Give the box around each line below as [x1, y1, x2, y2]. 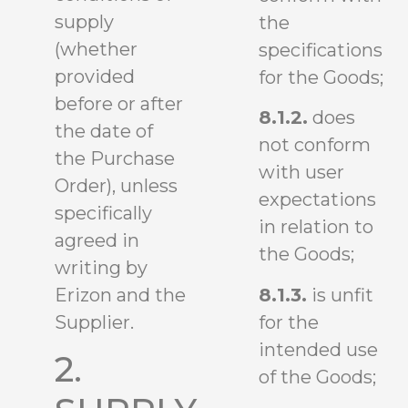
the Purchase [55, 147, 175, 169]
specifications [259, 38, 382, 61]
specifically [55, 201, 152, 224]
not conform [259, 134, 371, 157]
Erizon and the [55, 283, 186, 306]
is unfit [307, 283, 373, 306]
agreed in [55, 229, 139, 251]
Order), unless [55, 174, 178, 197]
